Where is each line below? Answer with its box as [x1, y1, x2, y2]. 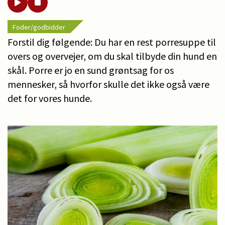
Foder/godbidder [13, 22, 65, 32]
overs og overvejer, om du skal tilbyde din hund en [8, 49, 217, 62]
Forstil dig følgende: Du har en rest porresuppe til [8, 35, 216, 48]
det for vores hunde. [8, 91, 92, 104]
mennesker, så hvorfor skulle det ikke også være [8, 77, 209, 90]
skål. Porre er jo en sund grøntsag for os [8, 63, 174, 76]
